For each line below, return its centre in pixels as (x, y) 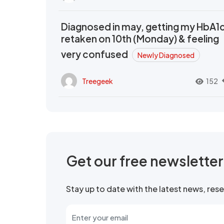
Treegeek (97, 81)
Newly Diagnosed (166, 55)
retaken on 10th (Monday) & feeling (140, 39)
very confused (95, 54)
